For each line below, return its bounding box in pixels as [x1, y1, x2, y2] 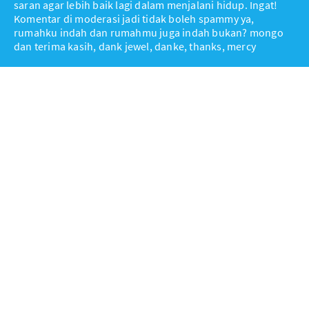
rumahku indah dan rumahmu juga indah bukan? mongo [14, 26, 283, 40]
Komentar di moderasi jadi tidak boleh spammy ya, [14, 12, 255, 26]
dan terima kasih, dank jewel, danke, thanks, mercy [14, 39, 257, 54]
